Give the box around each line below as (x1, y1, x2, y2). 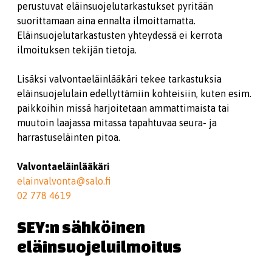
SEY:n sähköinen (17, 218, 145, 236)
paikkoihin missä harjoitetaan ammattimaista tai (17, 103, 229, 114)
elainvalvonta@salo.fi (17, 175, 111, 186)
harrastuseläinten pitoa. (17, 132, 123, 143)
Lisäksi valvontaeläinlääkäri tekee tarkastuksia (17, 73, 222, 84)
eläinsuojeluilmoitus (17, 237, 182, 256)
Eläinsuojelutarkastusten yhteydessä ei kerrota (17, 30, 222, 41)
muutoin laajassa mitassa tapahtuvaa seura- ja (17, 117, 217, 128)
